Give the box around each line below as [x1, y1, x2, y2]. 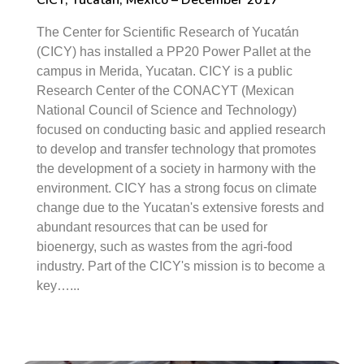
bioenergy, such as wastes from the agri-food [37, 240, 292, 253]
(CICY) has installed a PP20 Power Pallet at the [37, 45, 311, 58]
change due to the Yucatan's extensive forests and [37, 201, 324, 214]
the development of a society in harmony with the [37, 162, 316, 175]
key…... [37, 279, 80, 292]
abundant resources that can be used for [37, 220, 267, 234]
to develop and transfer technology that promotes [37, 142, 316, 156]
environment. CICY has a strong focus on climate [37, 181, 317, 195]
